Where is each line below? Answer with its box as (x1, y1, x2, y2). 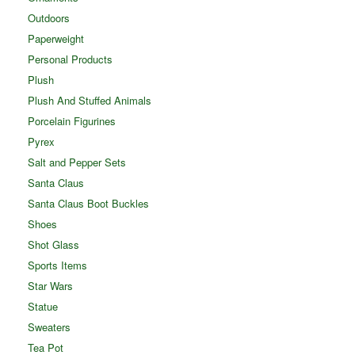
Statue (28, 298, 58, 314)
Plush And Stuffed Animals (28, 92, 151, 108)
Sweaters (28, 319, 71, 334)
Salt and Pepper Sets (28, 154, 126, 170)
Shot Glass (28, 236, 79, 252)
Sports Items (28, 257, 87, 273)
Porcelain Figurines (28, 113, 116, 128)
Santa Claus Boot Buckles (28, 195, 149, 211)
